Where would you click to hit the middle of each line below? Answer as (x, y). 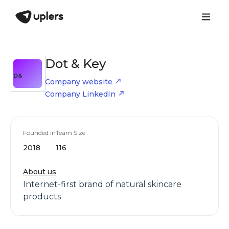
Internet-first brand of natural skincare (102, 184)
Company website (79, 82)
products (42, 197)
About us (40, 172)
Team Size (71, 133)
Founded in (39, 133)
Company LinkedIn (80, 94)
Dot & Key (75, 64)
